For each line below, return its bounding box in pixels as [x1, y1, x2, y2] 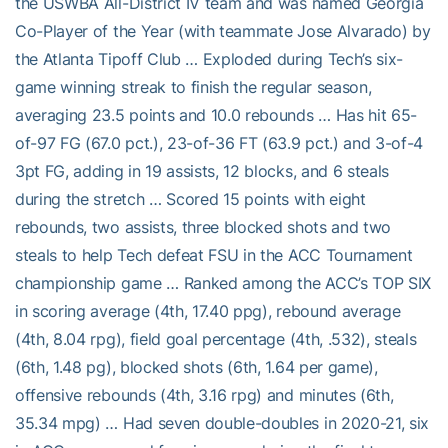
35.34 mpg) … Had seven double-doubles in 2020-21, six [15, 412, 430, 433]
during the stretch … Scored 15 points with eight [15, 188, 366, 209]
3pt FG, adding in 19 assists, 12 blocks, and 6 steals [15, 160, 390, 181]
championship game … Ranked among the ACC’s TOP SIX [15, 272, 431, 293]
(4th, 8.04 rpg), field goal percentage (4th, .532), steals [15, 328, 417, 349]
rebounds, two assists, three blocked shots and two [15, 216, 391, 237]
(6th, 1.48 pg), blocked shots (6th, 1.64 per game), [15, 356, 378, 377]
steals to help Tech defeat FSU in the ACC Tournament [15, 244, 413, 265]
